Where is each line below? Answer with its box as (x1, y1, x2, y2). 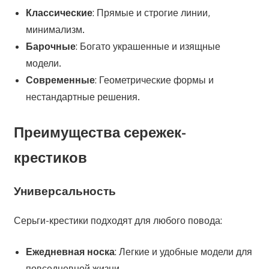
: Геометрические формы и (94, 73, 214, 86)
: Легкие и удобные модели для (114, 246, 252, 258)
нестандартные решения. (25, 90, 140, 103)
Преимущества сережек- (13, 122, 186, 141)
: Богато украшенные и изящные (75, 40, 220, 52)
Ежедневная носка (25, 246, 115, 258)
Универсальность (13, 184, 116, 198)
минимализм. (25, 23, 85, 35)
